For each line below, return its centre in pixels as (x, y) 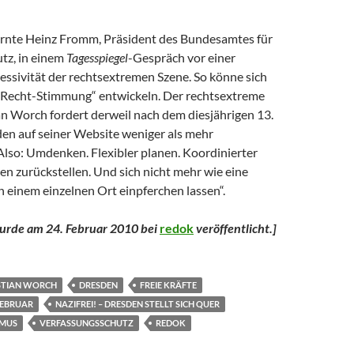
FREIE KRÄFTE (168, 285)
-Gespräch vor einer (182, 57)
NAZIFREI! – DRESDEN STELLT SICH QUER (137, 304)
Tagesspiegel (97, 57)
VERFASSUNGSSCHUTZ (87, 323)
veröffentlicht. (233, 228)
